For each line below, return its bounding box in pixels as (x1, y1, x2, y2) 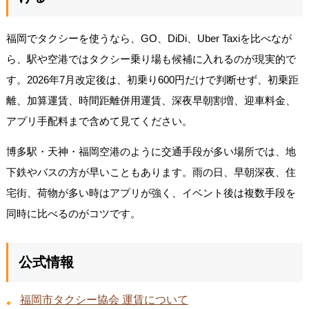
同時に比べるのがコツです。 (6, 207, 141, 219)
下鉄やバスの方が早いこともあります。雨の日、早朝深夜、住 (6, 166, 296, 178)
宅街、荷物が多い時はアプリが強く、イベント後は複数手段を (6, 186, 296, 199)
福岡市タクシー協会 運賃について (19, 293, 188, 306)
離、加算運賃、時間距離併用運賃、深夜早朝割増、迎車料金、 (6, 94, 296, 106)
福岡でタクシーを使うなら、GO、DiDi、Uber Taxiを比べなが (6, 32, 292, 44)
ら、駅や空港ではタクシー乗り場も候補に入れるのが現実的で (6, 52, 296, 65)
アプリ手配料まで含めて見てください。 (6, 114, 192, 127)
